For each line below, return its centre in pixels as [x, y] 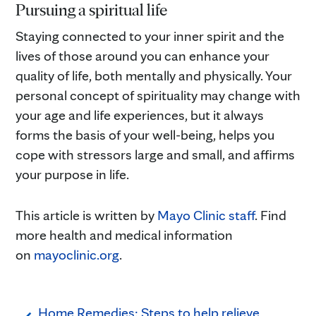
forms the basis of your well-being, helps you [145, 134]
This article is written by [86, 215]
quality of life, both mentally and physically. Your [154, 75]
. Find [271, 215]
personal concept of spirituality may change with [158, 95]
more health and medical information [124, 235]
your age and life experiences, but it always [140, 115]
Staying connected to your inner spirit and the [150, 36]
